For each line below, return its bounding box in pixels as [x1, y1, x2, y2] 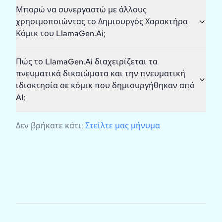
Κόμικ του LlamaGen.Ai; [16, 28, 106, 39]
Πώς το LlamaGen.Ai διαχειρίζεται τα [16, 56, 158, 67]
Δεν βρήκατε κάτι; [16, 120, 83, 131]
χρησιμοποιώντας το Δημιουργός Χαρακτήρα [16, 16, 188, 27]
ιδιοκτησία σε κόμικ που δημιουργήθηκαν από [16, 80, 195, 91]
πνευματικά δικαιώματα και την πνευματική [16, 68, 185, 79]
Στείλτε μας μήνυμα [85, 120, 160, 131]
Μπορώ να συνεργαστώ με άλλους [16, 4, 147, 15]
